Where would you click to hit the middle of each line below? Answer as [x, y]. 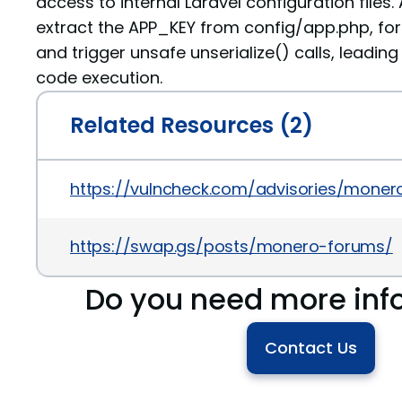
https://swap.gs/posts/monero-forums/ [232, 246]
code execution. [99, 78]
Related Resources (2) [192, 125]
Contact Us [310, 348]
